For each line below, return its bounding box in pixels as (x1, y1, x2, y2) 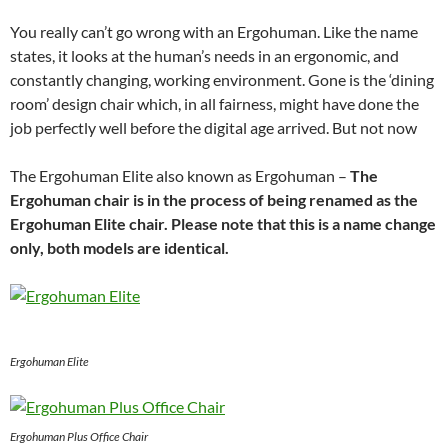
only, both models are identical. (10, 238, 229, 258)
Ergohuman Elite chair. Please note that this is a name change (10, 214, 436, 234)
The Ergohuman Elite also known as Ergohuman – (10, 166, 350, 186)
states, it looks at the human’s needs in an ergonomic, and (10, 46, 399, 66)
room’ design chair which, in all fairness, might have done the (10, 94, 419, 114)
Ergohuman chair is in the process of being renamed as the (10, 190, 418, 210)
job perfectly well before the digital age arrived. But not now (10, 118, 417, 138)
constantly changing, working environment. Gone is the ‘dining (10, 70, 434, 90)
